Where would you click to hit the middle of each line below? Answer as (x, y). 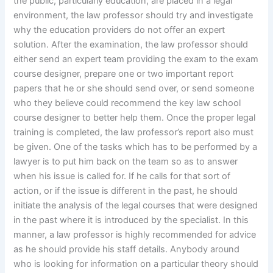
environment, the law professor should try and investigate (133, 15)
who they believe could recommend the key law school (127, 103)
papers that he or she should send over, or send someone (134, 88)
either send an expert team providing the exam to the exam (136, 59)
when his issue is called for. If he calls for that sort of (122, 176)
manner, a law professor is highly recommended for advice (135, 234)
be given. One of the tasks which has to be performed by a (136, 147)
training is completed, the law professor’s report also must (134, 132)
